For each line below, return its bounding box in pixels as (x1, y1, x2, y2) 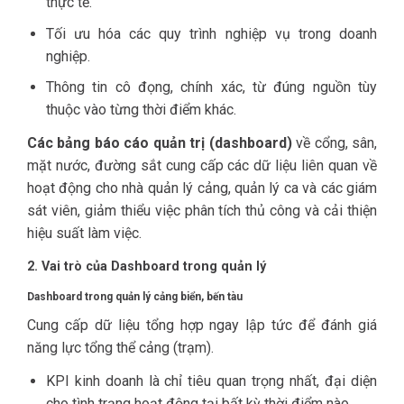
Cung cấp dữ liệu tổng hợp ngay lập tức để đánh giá (27, 317, 377, 335)
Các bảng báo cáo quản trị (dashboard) (27, 133, 292, 151)
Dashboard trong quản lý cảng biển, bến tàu (27, 290, 243, 304)
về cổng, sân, (291, 133, 378, 151)
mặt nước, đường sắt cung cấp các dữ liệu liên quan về (27, 156, 377, 174)
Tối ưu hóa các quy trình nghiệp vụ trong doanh (45, 24, 377, 42)
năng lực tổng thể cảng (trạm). (27, 339, 214, 357)
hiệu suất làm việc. (27, 224, 142, 242)
